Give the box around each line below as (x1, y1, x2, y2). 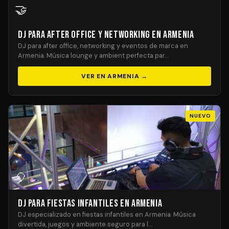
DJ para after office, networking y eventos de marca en (18, 41, 188, 50)
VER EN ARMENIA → (81, 72, 148, 80)
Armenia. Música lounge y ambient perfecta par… (18, 51, 169, 60)
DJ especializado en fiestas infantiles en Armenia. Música (18, 210, 196, 219)
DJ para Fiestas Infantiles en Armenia (18, 197, 163, 210)
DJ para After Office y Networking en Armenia (18, 29, 194, 41)
